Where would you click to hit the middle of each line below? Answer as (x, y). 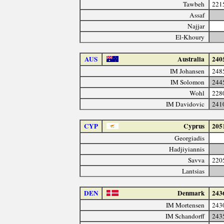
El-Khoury (190, 37)
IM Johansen (187, 71)
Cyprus (194, 126)
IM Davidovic (185, 104)
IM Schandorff (185, 216)
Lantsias (193, 171)
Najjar (196, 26)
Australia (191, 59)
